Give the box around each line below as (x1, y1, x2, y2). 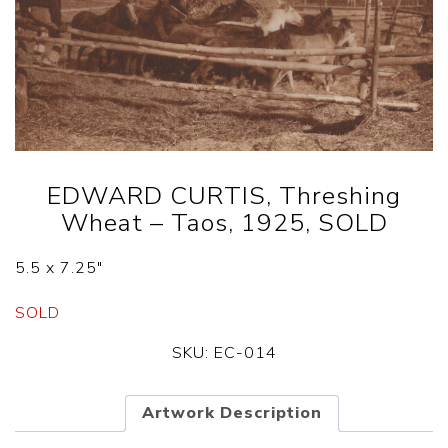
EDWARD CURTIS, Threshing (47, 179, 401, 214)
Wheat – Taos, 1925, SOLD (60, 206, 388, 241)
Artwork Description (142, 402, 322, 425)
